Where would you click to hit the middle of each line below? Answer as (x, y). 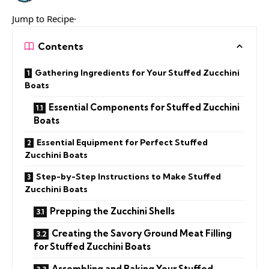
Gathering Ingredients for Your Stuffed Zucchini (137, 72)
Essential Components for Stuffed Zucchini (144, 107)
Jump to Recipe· (44, 18)
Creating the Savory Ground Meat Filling (142, 233)
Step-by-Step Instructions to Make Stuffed (128, 176)
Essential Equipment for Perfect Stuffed (122, 142)
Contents (61, 46)
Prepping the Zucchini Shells (112, 211)
